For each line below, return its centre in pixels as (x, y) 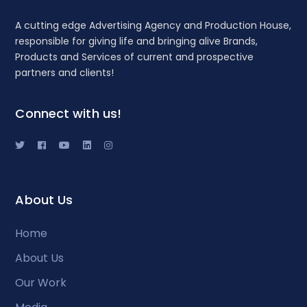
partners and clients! (65, 73)
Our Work (41, 283)
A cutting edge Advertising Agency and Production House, (153, 25)
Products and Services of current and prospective (135, 57)
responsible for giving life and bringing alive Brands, (137, 41)
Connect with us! (69, 113)
